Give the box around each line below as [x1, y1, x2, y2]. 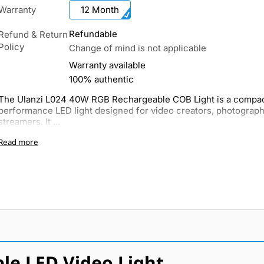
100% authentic [69, 74, 134, 85]
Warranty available [69, 60, 146, 71]
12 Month [81, 4, 119, 15]
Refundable [69, 28, 117, 39]
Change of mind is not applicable [69, 42, 206, 54]
